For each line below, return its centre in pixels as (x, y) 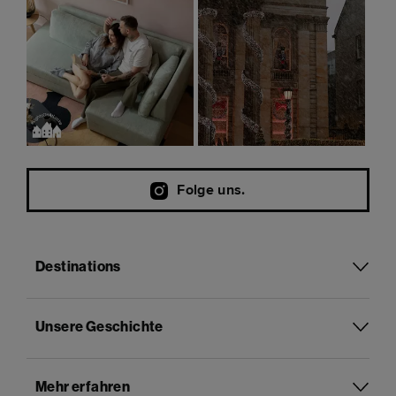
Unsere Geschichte (99, 327)
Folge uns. (211, 190)
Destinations (78, 267)
